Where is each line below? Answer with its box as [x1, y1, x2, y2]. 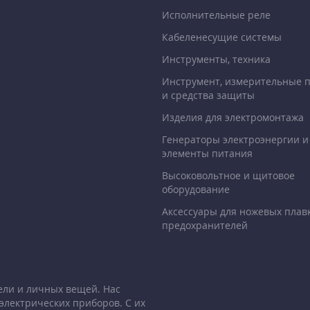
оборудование [162, 182, 230, 196]
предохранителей [162, 218, 248, 232]
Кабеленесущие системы [162, 30, 282, 44]
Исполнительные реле [162, 8, 271, 21]
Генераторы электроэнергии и [162, 132, 309, 146]
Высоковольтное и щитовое [162, 168, 295, 182]
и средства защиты [162, 88, 255, 102]
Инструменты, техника [162, 52, 271, 66]
